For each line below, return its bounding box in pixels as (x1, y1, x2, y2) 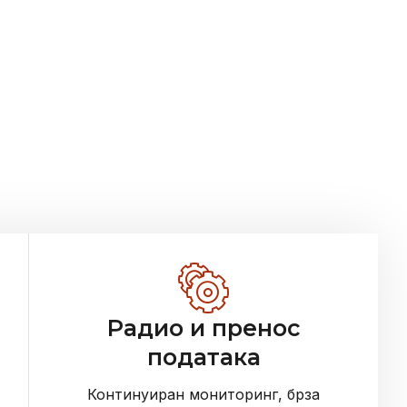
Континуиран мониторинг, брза (87, 385, 320, 403)
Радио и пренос (106, 314, 301, 342)
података (146, 343, 261, 371)
